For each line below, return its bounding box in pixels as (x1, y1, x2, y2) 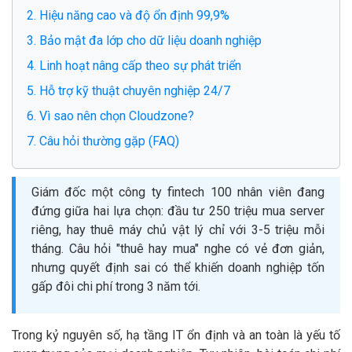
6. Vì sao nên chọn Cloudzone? (27, 108, 194, 123)
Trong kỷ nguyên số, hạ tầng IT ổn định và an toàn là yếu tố (12, 327, 340, 343)
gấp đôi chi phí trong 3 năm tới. (31, 278, 200, 294)
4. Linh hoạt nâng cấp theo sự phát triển (27, 57, 241, 73)
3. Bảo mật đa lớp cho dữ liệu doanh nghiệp (27, 32, 262, 48)
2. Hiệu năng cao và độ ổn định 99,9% (27, 7, 229, 23)
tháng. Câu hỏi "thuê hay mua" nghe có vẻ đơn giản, (31, 240, 324, 256)
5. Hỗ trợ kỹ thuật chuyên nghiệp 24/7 (27, 82, 230, 98)
